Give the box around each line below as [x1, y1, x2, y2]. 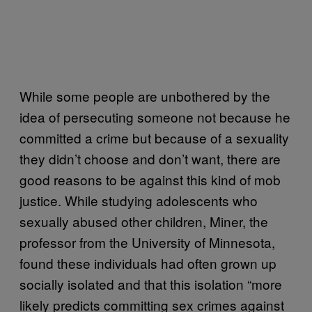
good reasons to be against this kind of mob [19, 169, 281, 189]
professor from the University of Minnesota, [19, 232, 275, 251]
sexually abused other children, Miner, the [19, 211, 268, 231]
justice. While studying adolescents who [19, 190, 258, 210]
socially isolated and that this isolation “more [19, 274, 282, 293]
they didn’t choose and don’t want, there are [19, 148, 281, 168]
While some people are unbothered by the [19, 86, 270, 105]
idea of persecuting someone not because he [19, 107, 290, 126]
